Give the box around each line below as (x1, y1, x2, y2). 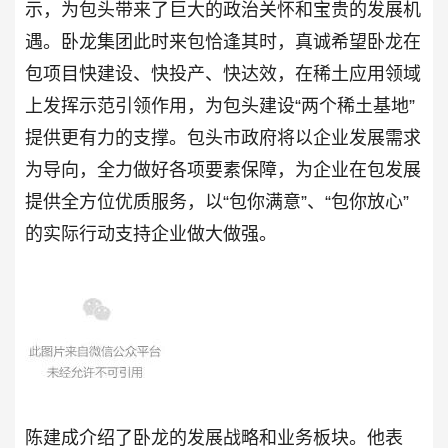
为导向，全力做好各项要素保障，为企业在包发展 (25, 159, 421, 180)
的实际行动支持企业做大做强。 (25, 223, 277, 244)
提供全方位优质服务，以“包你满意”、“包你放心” (25, 191, 409, 212)
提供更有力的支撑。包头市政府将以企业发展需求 (25, 127, 421, 148)
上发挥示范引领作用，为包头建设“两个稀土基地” (25, 95, 415, 116)
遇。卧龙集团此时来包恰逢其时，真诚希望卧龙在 (25, 31, 421, 52)
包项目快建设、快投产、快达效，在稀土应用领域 (25, 63, 421, 84)
